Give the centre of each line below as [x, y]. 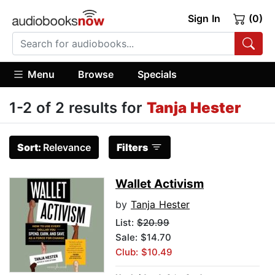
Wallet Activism [160, 184]
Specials [157, 74]
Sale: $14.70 [143, 238]
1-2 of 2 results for [78, 108]
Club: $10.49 [144, 252]
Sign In [204, 18]
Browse [96, 74]
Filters [132, 148]
